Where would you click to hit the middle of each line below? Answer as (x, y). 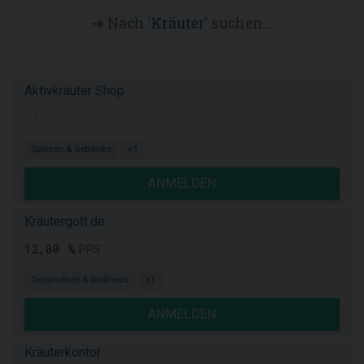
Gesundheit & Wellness (80, 280)
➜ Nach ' (121, 23)
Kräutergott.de (65, 221)
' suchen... (238, 23)
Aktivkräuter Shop (74, 91)
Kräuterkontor (63, 352)
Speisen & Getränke (71, 149)
